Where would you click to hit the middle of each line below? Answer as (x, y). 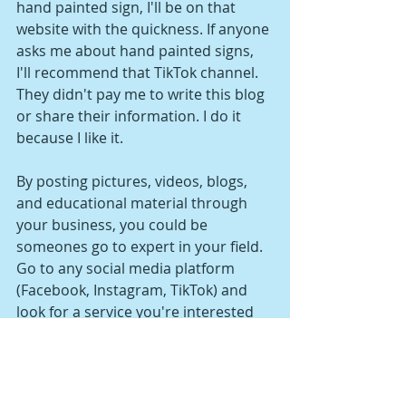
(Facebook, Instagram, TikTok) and (134, 290)
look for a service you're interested (137, 311)
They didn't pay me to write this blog (142, 94)
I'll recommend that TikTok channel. (139, 72)
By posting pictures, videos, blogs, (134, 181)
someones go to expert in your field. (141, 246)
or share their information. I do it (130, 116)
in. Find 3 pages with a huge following (145, 333)
